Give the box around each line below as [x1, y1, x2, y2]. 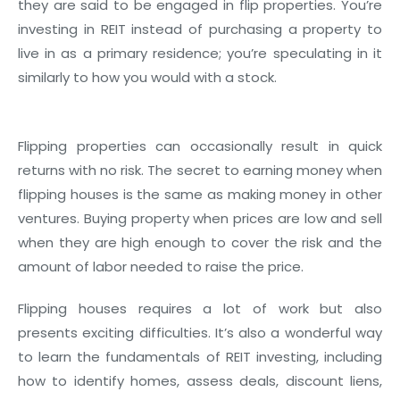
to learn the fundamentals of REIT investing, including [18, 347, 382, 366]
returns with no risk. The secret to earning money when [18, 161, 382, 179]
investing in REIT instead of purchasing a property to [18, 20, 382, 38]
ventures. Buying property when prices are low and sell [18, 209, 382, 228]
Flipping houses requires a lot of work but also [18, 299, 382, 318]
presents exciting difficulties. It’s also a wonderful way [18, 323, 382, 342]
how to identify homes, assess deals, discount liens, [18, 371, 382, 390]
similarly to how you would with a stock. [18, 68, 277, 87]
